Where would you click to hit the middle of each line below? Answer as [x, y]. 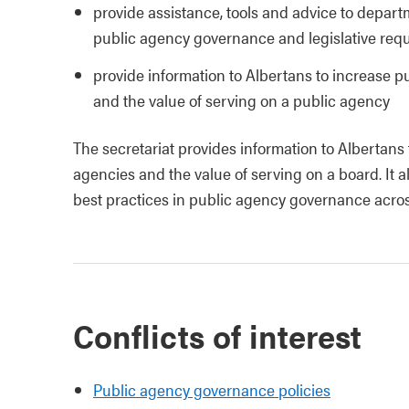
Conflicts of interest [217, 335]
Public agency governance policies [212, 389]
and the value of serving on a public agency [241, 100]
